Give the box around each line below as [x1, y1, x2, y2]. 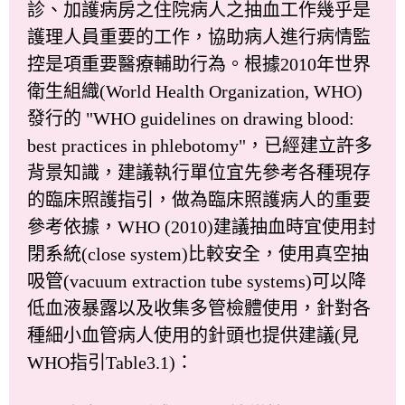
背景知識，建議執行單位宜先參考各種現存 [27, 162, 371, 183]
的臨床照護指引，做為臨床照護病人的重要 [27, 189, 371, 210]
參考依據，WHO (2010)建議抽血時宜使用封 [27, 216, 376, 237]
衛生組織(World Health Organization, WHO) [27, 80, 363, 101]
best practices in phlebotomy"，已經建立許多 [27, 135, 372, 155]
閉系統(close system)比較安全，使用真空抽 [27, 243, 369, 264]
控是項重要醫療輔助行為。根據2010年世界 [27, 53, 371, 74]
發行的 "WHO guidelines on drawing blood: [27, 108, 354, 128]
